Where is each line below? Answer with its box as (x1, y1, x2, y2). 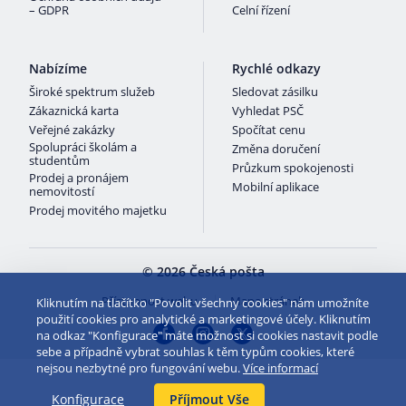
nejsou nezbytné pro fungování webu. (36, 360, 243, 376)
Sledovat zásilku (232, 83, 318, 100)
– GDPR (29, 2, 69, 18)
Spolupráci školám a (29, 139, 137, 155)
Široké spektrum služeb (29, 83, 155, 100)
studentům (29, 152, 90, 169)
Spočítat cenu (232, 121, 305, 138)
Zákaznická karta (29, 102, 119, 119)
